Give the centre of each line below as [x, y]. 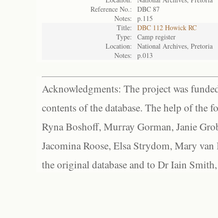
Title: [124, 27]
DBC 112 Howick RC [167, 27]
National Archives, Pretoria [175, 46]
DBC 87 [148, 9]
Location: [119, 46]
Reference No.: [111, 9]
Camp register [156, 37]
